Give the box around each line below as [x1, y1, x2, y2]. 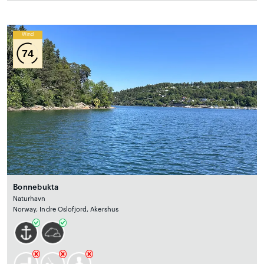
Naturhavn [13, 195, 46, 202]
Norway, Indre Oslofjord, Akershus [13, 206, 118, 213]
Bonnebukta [13, 183, 59, 191]
